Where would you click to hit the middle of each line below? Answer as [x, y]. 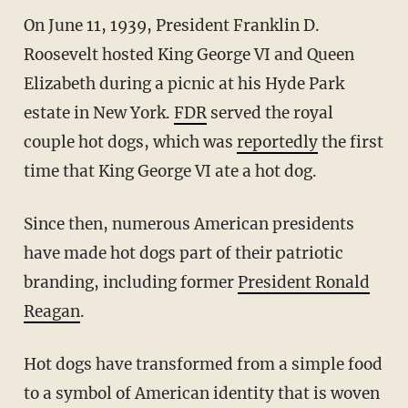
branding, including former [130, 283]
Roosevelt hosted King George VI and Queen [189, 55]
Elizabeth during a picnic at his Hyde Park [184, 84]
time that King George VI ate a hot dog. [170, 172]
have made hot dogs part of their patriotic [183, 254]
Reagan [51, 312]
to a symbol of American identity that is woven [201, 394]
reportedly [277, 143]
